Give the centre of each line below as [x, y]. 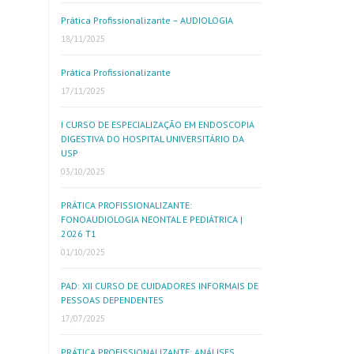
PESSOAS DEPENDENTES [112, 300]
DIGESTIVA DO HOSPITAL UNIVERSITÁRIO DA [153, 139]
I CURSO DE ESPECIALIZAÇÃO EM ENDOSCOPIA [158, 124]
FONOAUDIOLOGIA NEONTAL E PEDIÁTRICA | [152, 219]
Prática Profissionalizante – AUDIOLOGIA [147, 20]
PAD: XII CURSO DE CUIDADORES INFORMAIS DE [160, 286]
